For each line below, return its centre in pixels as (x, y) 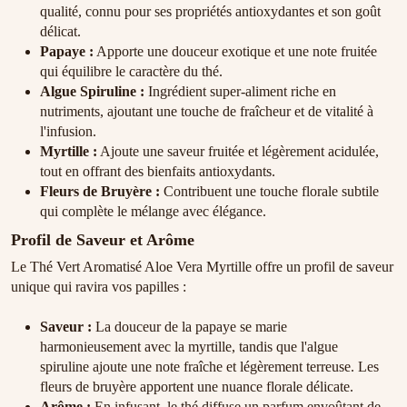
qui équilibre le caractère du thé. (131, 72)
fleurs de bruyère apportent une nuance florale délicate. (197, 387)
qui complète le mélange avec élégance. (153, 212)
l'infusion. (68, 132)
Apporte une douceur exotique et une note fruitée (235, 52)
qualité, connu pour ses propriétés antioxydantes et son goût (210, 12)
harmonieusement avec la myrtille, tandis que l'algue (189, 347)
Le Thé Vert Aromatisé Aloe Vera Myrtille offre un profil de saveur (202, 267)
